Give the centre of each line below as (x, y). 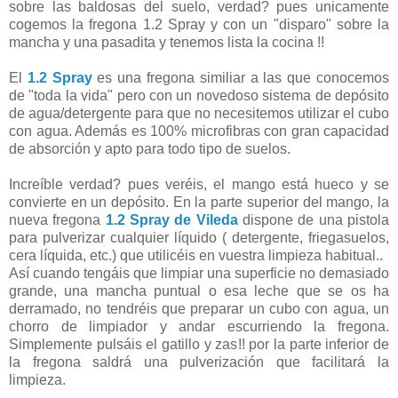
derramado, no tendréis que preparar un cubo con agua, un (199, 309)
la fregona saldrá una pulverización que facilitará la (199, 362)
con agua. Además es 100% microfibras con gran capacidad (199, 131)
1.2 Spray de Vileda (171, 220)
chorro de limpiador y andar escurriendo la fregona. (199, 327)
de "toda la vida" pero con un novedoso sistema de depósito (199, 96)
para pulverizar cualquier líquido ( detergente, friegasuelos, (199, 238)
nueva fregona (57, 220)
